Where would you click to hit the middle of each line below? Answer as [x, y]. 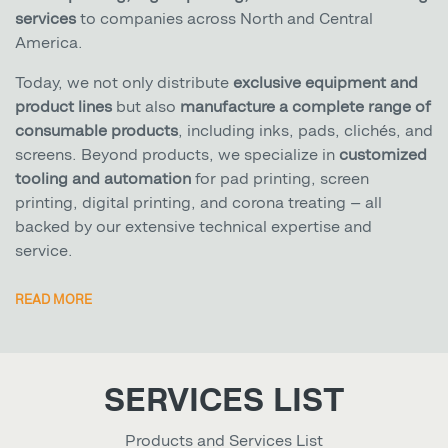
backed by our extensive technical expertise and [193, 226]
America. [49, 42]
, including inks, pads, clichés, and [305, 130]
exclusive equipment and [325, 82]
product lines [63, 106]
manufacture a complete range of [305, 106]
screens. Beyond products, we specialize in [177, 154]
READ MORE [53, 299]
